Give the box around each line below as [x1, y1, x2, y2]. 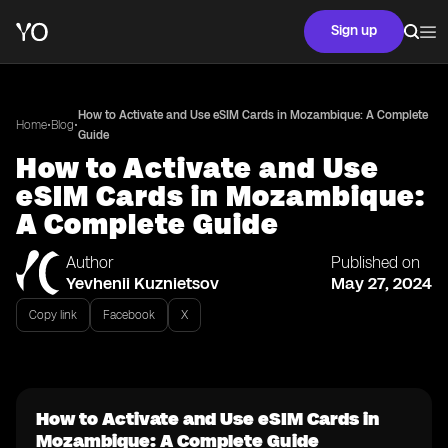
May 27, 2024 [331, 273, 432, 293]
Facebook [103, 308, 155, 322]
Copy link [29, 308, 77, 322]
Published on [331, 253, 420, 272]
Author [66, 253, 114, 272]
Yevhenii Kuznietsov [66, 273, 219, 293]
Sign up [331, 22, 377, 39]
